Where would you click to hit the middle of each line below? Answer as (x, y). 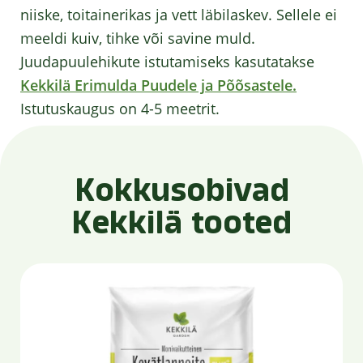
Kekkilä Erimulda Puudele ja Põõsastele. (158, 85)
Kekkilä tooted (181, 223)
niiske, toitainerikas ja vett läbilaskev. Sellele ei (179, 15)
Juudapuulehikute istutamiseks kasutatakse (167, 62)
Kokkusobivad (181, 190)
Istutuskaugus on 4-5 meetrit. (120, 109)
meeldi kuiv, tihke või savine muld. (138, 38)
